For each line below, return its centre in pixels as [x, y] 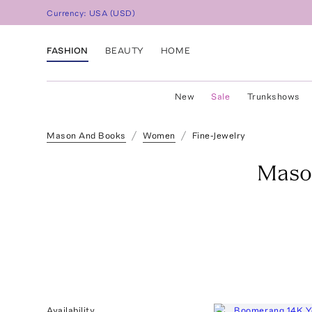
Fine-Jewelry [219, 135]
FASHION [68, 50]
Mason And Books [87, 135]
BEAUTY [124, 50]
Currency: [68, 14]
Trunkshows [273, 96]
